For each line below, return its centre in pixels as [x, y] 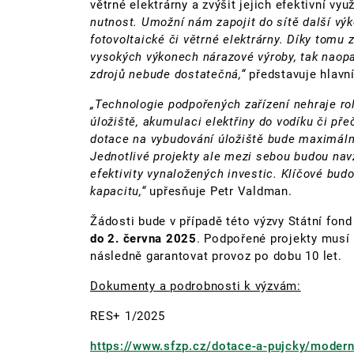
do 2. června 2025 [143, 238]
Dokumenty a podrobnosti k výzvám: [196, 286]
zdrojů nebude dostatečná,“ [168, 74]
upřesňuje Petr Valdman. [219, 191]
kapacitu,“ [118, 191]
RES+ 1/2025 [128, 316]
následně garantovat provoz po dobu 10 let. [216, 256]
